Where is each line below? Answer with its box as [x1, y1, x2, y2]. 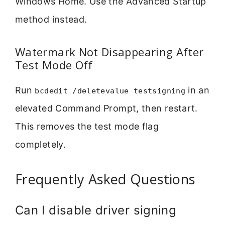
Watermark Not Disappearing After [15, 44, 204, 59]
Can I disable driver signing [15, 202, 177, 217]
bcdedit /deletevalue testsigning [35, 86, 185, 95]
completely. [15, 139, 66, 150]
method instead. [15, 14, 87, 25]
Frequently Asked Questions [15, 169, 195, 188]
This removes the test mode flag [15, 121, 159, 132]
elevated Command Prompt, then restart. [15, 102, 198, 114]
